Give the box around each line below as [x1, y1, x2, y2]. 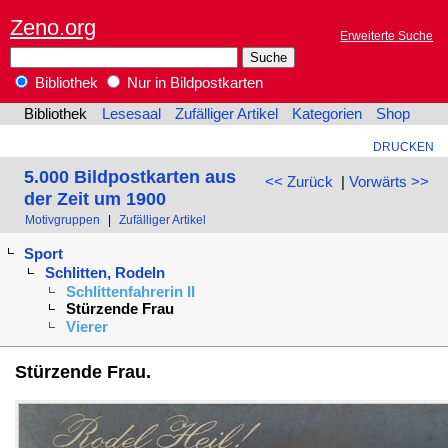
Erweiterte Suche [340, 29, 434, 43]
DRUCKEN [372, 140, 434, 154]
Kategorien [292, 106, 363, 123]
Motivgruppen [25, 213, 101, 227]
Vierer [65, 318, 108, 335]
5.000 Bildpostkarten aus [23, 165, 236, 187]
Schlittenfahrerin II [65, 283, 195, 300]
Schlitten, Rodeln [44, 265, 165, 282]
